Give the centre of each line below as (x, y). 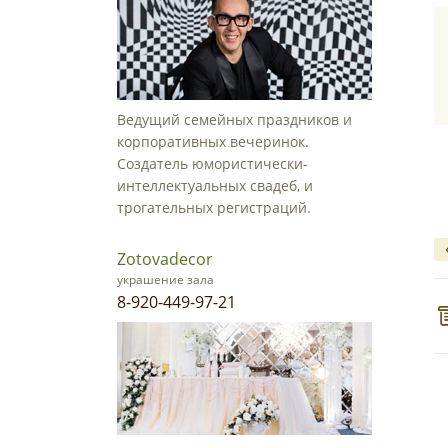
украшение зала (165, 279)
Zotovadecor (164, 259)
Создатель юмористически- (212, 163)
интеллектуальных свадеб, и (214, 185)
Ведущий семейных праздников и (234, 119)
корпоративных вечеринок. (212, 141)
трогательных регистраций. (213, 207)
